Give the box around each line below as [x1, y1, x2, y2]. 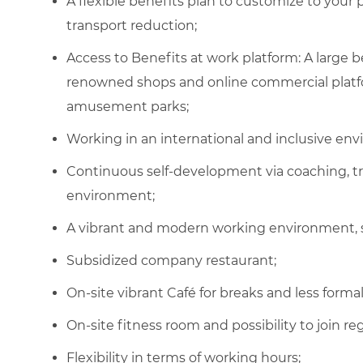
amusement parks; [66, 98, 189, 114]
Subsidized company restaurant [66, 252, 274, 268]
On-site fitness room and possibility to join [66, 317, 344, 333]
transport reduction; [66, 17, 200, 33]
